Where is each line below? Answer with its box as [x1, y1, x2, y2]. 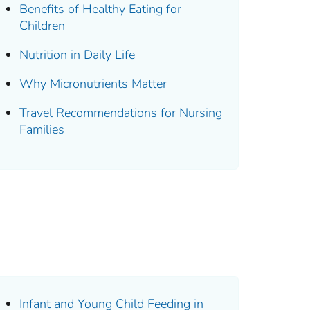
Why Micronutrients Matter [19, 75, 167, 92]
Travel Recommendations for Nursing [19, 104, 223, 121]
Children [19, 17, 66, 34]
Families [19, 120, 65, 138]
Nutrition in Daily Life [19, 46, 136, 63]
